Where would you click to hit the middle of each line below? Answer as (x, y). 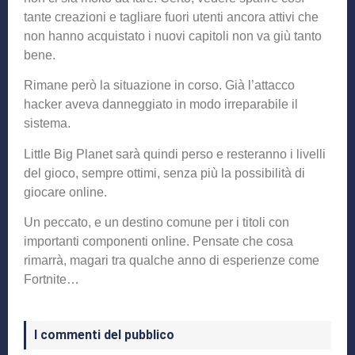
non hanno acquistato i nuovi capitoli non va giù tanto (173, 36)
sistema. (47, 124)
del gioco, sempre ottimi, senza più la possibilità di (164, 173)
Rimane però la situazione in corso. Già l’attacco (159, 86)
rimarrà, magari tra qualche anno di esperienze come (172, 261)
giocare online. (65, 192)
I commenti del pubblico (104, 335)
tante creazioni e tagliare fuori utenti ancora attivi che (171, 17)
